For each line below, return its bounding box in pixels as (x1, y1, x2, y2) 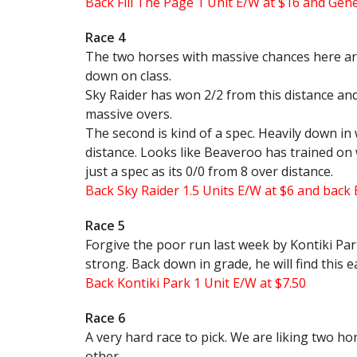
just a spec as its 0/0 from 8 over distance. (85, 163, 333, 180)
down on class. (85, 67, 171, 84)
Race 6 (85, 309, 125, 327)
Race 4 (85, 29, 125, 46)
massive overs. (85, 105, 172, 123)
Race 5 (85, 217, 125, 234)
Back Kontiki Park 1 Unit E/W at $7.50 (85, 274, 306, 292)
